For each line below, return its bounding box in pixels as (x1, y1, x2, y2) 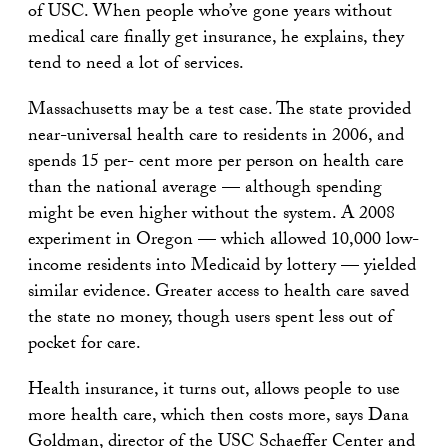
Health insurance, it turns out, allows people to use (28, 376, 400, 408)
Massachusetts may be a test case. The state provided (28, 96, 411, 128)
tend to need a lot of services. (28, 50, 244, 82)
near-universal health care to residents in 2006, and (28, 122, 404, 154)
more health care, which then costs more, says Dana (28, 402, 409, 434)
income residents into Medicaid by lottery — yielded (28, 252, 416, 284)
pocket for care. (28, 330, 141, 362)
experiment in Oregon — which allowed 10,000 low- (28, 226, 419, 258)
